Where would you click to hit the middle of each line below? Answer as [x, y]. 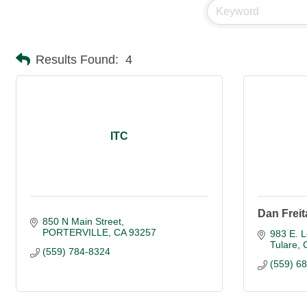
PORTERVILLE [75, 233]
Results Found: [77, 59]
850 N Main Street [82, 222]
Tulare [283, 245]
